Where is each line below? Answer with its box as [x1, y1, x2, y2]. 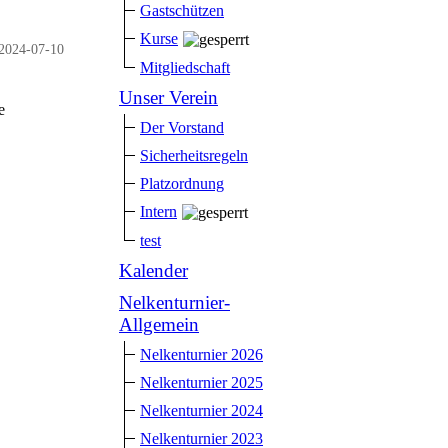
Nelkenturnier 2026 [140, 346, 263, 364]
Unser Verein [119, 87, 218, 109]
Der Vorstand [140, 119, 224, 137]
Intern [140, 203, 177, 221]
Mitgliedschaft [140, 59, 230, 77]
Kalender [119, 260, 188, 282]
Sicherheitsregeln [140, 147, 248, 165]
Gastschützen [140, 2, 224, 20]
